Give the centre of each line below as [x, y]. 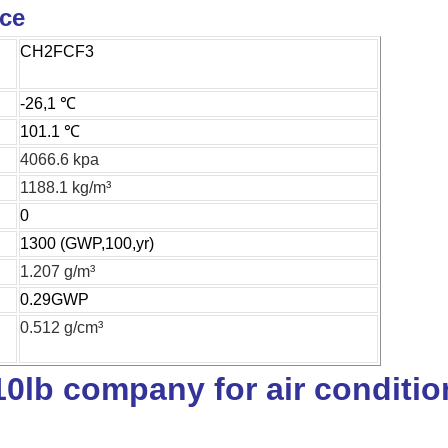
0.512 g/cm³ [61, 327]
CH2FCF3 [57, 51]
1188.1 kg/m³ [65, 187]
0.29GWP [54, 299]
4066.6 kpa [59, 159]
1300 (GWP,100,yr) [87, 243]
